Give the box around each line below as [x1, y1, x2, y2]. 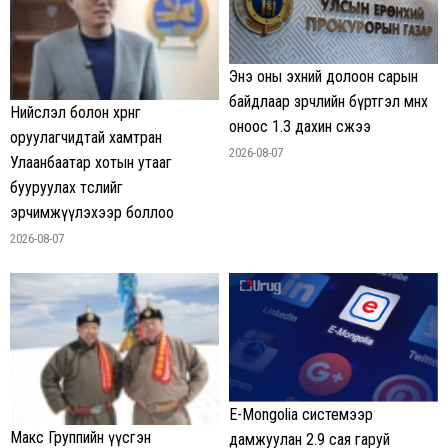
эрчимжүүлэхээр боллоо [10, 203, 174, 222]
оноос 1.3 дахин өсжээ [229, 117, 371, 137]
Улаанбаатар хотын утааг [10, 153, 172, 172]
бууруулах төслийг [10, 178, 123, 197]
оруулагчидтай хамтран [10, 128, 162, 147]
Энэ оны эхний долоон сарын [229, 67, 418, 87]
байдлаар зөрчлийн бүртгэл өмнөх [229, 92, 428, 112]
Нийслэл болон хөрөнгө [10, 103, 141, 122]
